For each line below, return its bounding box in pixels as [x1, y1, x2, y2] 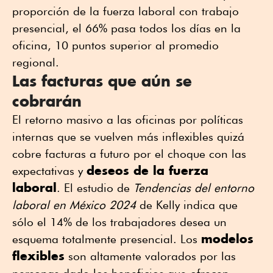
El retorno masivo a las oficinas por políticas [12, 113, 243, 127]
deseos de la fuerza [87, 163, 208, 179]
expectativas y [12, 164, 87, 178]
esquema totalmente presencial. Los [12, 232, 201, 246]
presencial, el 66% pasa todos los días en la [12, 21, 241, 35]
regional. [12, 55, 59, 69]
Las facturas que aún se [12, 71, 192, 91]
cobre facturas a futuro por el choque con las [12, 147, 246, 161]
